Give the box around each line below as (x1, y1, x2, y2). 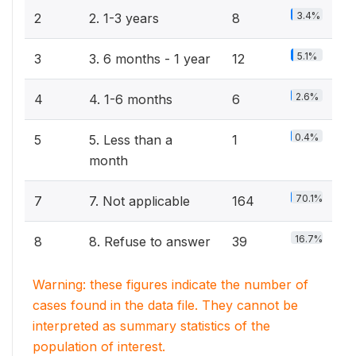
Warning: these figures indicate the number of (33, 277, 308, 292)
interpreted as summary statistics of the (33, 318, 270, 334)
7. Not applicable (89, 193, 190, 209)
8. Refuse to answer (89, 234, 211, 250)
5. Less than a (89, 132, 172, 148)
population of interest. (33, 339, 165, 354)
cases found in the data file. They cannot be (33, 297, 298, 313)
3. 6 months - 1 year (89, 51, 211, 67)
